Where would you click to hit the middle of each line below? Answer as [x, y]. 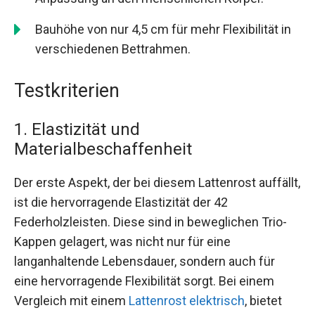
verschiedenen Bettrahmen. [113, 49]
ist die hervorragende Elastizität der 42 [121, 202]
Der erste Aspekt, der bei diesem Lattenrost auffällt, [157, 183]
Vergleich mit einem [71, 301]
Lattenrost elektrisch [187, 301]
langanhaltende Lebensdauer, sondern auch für [144, 262]
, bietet [263, 301]
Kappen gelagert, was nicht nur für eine [122, 242]
